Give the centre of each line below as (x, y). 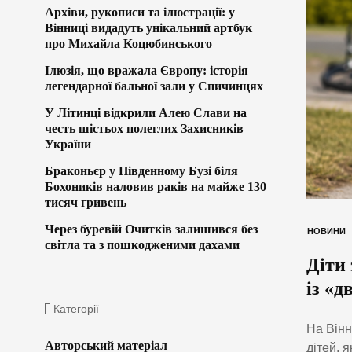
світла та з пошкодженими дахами (142, 244)
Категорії (76, 308)
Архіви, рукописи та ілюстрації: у (140, 12)
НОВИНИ (326, 231)
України (68, 144)
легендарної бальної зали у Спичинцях (154, 86)
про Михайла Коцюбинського (128, 43)
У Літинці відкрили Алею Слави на (146, 112)
